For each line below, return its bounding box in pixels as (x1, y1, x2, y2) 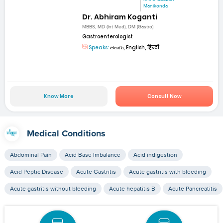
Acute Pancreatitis (168, 185, 217, 193)
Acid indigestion (133, 151, 177, 159)
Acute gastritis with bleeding (128, 168, 206, 176)
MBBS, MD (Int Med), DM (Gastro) (82, 23, 154, 30)
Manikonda (143, 3, 168, 9)
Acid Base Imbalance (64, 151, 120, 159)
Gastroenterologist (82, 32, 133, 40)
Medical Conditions (26, 129, 106, 139)
